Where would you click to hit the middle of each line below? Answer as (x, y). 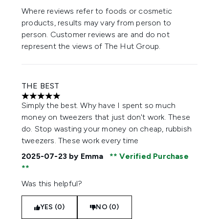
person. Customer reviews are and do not (96, 34)
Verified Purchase (153, 156)
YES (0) (53, 207)
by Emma (86, 156)
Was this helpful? (52, 184)
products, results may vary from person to (97, 23)
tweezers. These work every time (80, 141)
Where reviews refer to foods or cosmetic (97, 11)
